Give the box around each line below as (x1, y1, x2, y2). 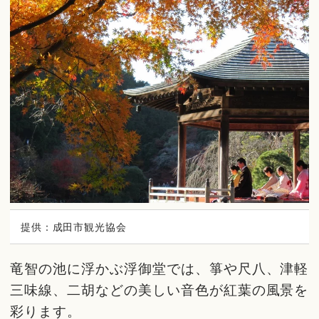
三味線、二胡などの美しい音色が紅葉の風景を (10, 281, 309, 298)
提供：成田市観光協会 (20, 220, 127, 233)
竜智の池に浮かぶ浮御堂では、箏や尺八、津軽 (10, 259, 309, 277)
